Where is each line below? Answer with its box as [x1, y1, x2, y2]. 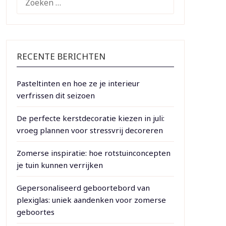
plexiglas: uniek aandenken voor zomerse [16, 195, 166, 205]
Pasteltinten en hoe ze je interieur [16, 78, 140, 88]
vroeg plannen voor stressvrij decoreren [16, 125, 163, 135]
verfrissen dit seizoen [16, 90, 95, 100]
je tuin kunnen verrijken [16, 160, 103, 170]
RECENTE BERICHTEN [16, 50, 105, 62]
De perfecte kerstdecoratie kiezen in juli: [16, 113, 164, 123]
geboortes [16, 207, 54, 217]
